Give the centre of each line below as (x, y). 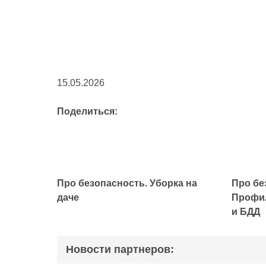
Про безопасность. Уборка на (127, 183)
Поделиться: (87, 112)
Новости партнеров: (120, 250)
